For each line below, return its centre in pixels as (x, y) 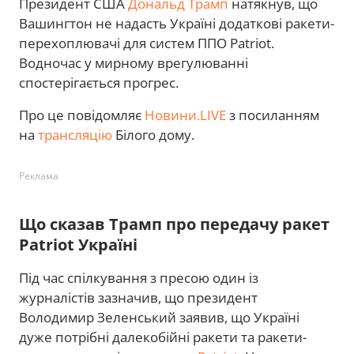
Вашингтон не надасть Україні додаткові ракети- (177, 23)
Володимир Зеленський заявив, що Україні (159, 317)
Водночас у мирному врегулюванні (134, 62)
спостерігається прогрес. (99, 82)
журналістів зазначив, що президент (138, 297)
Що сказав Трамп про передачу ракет (174, 224)
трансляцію (75, 134)
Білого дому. (153, 134)
